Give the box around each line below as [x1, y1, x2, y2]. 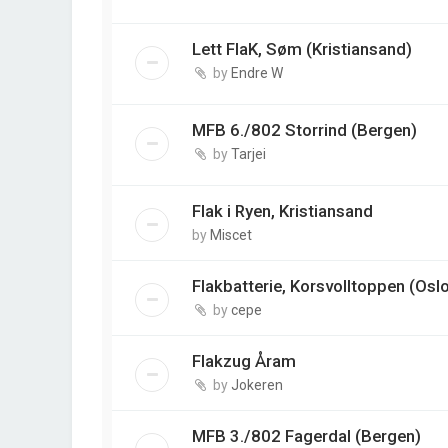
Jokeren [231, 376, 283, 393]
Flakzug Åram [192, 350, 296, 371]
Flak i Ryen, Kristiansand [192, 200, 373, 221]
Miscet [210, 226, 252, 243]
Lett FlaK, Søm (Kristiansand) [192, 38, 412, 59]
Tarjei [231, 145, 266, 162]
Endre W [231, 64, 283, 81]
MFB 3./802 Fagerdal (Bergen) [192, 425, 421, 446]
